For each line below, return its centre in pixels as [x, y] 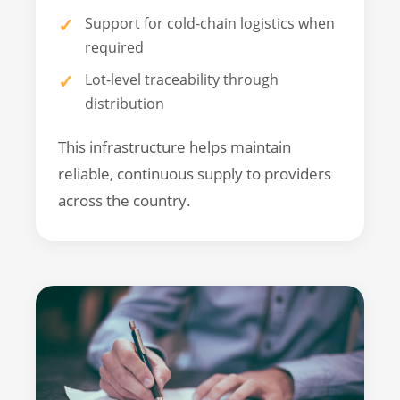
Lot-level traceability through [182, 80]
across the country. [125, 201]
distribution [125, 104]
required [114, 47]
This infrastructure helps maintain [175, 147]
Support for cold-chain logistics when [210, 23]
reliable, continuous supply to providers [195, 174]
